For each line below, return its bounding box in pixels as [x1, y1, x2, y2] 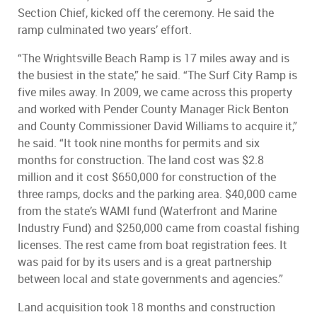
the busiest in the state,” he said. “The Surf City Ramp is [18, 69, 297, 83]
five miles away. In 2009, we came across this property [18, 86, 292, 100]
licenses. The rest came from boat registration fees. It [18, 238, 287, 253]
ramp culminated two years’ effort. [18, 23, 192, 38]
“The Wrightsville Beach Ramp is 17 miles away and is [18, 52, 289, 66]
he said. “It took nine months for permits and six [18, 137, 260, 151]
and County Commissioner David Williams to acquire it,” [18, 120, 297, 134]
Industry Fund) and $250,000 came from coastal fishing [18, 221, 299, 236]
